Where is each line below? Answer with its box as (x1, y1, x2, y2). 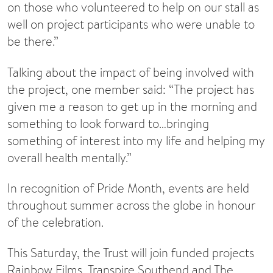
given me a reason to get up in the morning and (7, 97, 257, 115)
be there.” (7, 33, 58, 50)
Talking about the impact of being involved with (7, 63, 254, 80)
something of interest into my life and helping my (7, 132, 265, 149)
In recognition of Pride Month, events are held (7, 179, 249, 196)
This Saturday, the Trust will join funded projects (7, 244, 254, 261)
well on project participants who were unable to (7, 16, 255, 33)
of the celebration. (7, 213, 104, 230)
